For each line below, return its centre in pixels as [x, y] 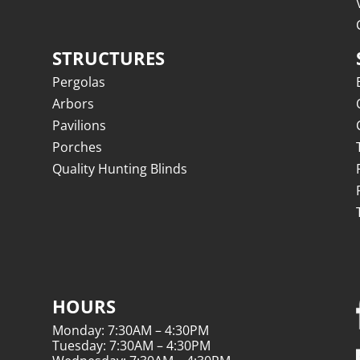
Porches [77, 147]
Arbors [73, 103]
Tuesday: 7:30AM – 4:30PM [131, 345]
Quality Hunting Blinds [119, 168]
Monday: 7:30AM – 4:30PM [130, 330]
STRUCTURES [108, 57]
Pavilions [79, 125]
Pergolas [78, 82]
